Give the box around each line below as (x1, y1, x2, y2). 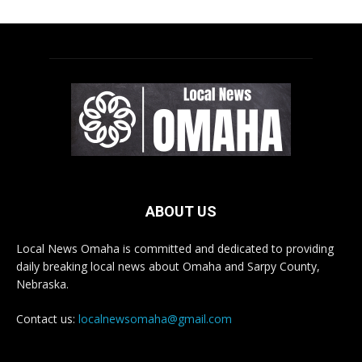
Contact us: (16, 311, 78, 327)
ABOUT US (145, 203, 217, 221)
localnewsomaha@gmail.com (78, 311, 232, 327)
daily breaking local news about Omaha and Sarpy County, (16, 259, 320, 275)
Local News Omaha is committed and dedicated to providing (16, 241, 334, 257)
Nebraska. (16, 276, 69, 293)
